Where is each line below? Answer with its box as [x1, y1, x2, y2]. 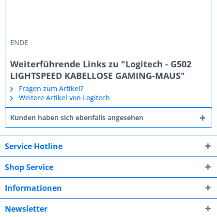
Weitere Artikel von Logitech [17, 93, 110, 102]
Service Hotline [5, 141, 62, 152]
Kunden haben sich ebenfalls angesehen [10, 113, 143, 122]
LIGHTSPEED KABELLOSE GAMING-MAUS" [10, 70, 185, 81]
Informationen [5, 183, 62, 193]
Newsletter [5, 203, 47, 214]
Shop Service [5, 162, 53, 172]
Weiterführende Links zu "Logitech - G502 [10, 58, 191, 70]
